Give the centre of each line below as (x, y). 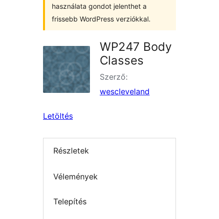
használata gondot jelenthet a (99, 6)
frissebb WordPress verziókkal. (101, 19)
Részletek (71, 151)
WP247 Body (136, 47)
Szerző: (114, 77)
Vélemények (76, 176)
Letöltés (58, 116)
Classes (122, 60)
